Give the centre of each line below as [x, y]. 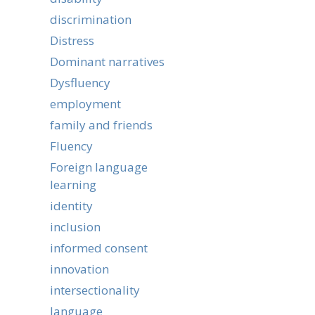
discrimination [91, 19]
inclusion [75, 227]
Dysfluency [80, 83]
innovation [79, 269]
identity [71, 206]
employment [85, 104]
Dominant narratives [107, 62]
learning [73, 185]
